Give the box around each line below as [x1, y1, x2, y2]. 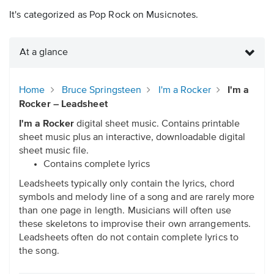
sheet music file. [19, 146, 89, 157]
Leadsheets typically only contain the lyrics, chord [19, 179, 235, 190]
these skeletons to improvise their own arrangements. [19, 220, 251, 230]
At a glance [20, 48, 68, 58]
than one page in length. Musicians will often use [19, 206, 231, 217]
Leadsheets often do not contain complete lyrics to [19, 233, 239, 243]
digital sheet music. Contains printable [74, 119, 240, 130]
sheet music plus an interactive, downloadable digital [19, 133, 245, 143]
